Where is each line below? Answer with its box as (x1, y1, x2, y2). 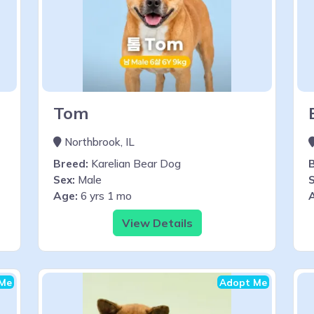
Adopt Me (219, 275, 267, 288)
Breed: (53, 156, 88, 170)
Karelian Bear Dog (88, 156, 181, 170)
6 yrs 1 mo (78, 189, 132, 203)
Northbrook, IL (62, 135, 135, 149)
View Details (121, 215, 193, 230)
